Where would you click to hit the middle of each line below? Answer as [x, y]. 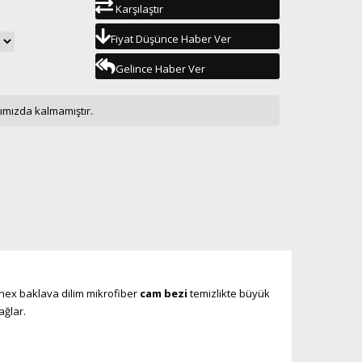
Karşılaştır [138, 9]
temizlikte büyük [228, 293]
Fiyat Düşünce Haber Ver [170, 39]
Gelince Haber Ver [160, 69]
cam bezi [163, 293]
